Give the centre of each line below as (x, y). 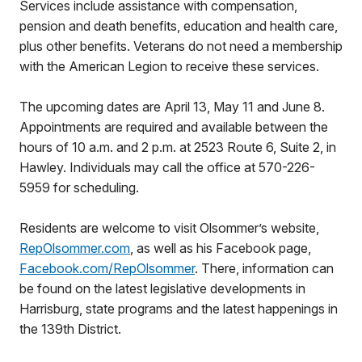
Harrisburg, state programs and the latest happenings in (179, 309)
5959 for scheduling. (79, 187)
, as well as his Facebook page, (221, 248)
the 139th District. (70, 329)
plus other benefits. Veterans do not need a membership (181, 46)
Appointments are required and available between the (174, 127)
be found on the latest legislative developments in (162, 288)
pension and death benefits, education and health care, (179, 26)
